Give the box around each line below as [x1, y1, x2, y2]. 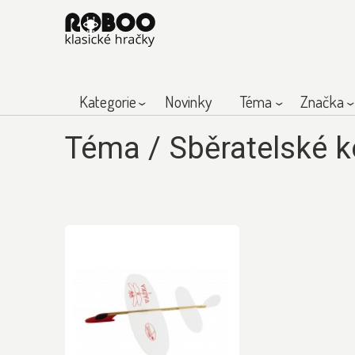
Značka [300, 91, 344, 112]
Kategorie [79, 91, 136, 112]
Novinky [165, 91, 212, 112]
